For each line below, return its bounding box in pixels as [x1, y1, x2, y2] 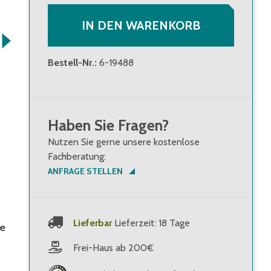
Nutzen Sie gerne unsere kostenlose [48, 136, 200, 148]
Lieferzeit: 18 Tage [114, 217, 190, 229]
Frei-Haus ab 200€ [73, 241, 154, 253]
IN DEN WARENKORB [81, 18, 200, 33]
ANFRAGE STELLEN [48, 166, 123, 177]
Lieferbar [73, 217, 112, 229]
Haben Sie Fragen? [48, 116, 169, 135]
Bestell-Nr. [48, 57, 94, 69]
